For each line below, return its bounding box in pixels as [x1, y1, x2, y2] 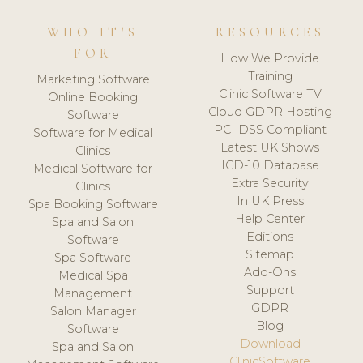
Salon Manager [49, 303, 136, 318]
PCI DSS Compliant [213, 122, 327, 137]
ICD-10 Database [220, 157, 319, 173]
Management [53, 285, 133, 301]
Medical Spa [58, 267, 128, 283]
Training [247, 68, 293, 83]
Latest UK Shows [220, 139, 320, 155]
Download [239, 335, 301, 351]
